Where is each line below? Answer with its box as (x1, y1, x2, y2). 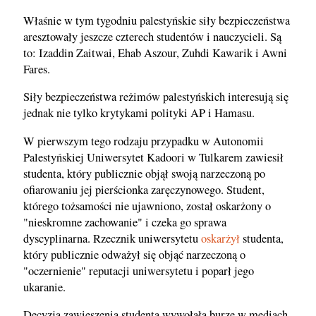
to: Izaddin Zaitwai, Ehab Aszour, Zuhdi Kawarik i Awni (23, 44, 287, 61)
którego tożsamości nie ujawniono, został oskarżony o (23, 197, 271, 214)
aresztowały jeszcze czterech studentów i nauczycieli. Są (23, 28, 281, 44)
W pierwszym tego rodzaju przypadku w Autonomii (23, 133, 264, 149)
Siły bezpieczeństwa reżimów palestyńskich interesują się (23, 89, 288, 105)
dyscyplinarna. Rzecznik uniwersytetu (23, 230, 201, 246)
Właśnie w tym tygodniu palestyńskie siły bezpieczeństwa (23, 12, 290, 28)
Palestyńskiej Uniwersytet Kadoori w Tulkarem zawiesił (23, 149, 284, 165)
